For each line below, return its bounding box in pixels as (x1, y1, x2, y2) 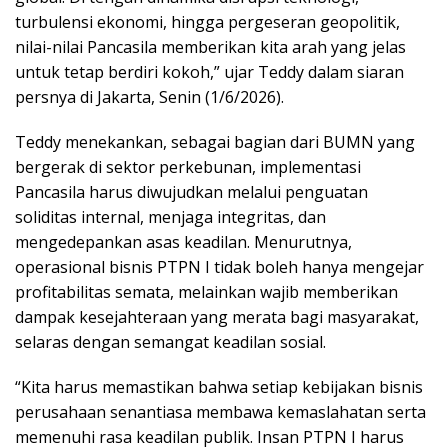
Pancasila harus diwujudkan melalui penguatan (15, 181, 368, 204)
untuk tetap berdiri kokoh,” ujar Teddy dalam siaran (15, 61, 404, 84)
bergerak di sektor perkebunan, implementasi (15, 156, 361, 179)
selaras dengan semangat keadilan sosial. (15, 331, 326, 354)
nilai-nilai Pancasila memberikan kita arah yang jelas (15, 36, 406, 59)
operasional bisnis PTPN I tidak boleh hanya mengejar (15, 256, 424, 279)
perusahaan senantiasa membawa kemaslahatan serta (15, 401, 426, 424)
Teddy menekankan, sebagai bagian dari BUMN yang (15, 131, 415, 154)
